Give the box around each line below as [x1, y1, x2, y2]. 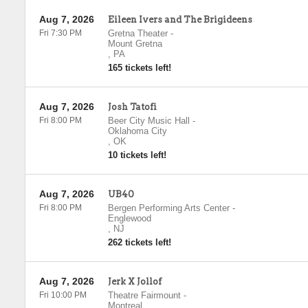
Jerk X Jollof [107, 276, 162, 287]
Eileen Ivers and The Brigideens [107, 14, 252, 25]
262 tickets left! [107, 237, 171, 247]
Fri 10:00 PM [38, 290, 87, 300]
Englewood [107, 213, 151, 223]
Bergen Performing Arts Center [107, 203, 230, 213]
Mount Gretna [107, 38, 162, 49]
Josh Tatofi [107, 102, 157, 112]
